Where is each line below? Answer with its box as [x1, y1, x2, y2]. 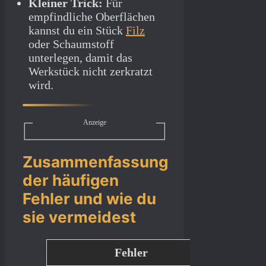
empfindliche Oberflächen [28, 10, 155, 24]
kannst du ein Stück [28, 24, 126, 37]
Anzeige [83, 118, 106, 127]
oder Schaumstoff [28, 37, 114, 51]
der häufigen [23, 171, 119, 190]
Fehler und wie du [23, 189, 156, 208]
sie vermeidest [23, 208, 136, 227]
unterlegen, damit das [28, 51, 132, 65]
